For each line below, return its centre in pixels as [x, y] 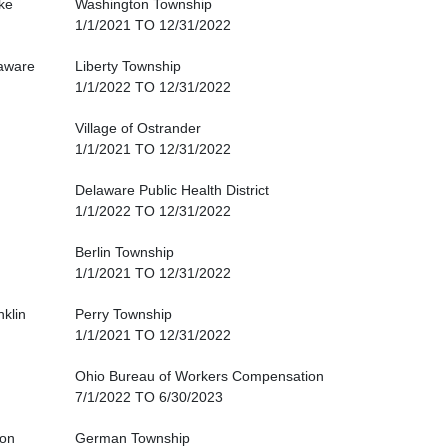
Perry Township [123, 314]
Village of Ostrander [138, 128]
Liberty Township [128, 66]
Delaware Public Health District [172, 190]
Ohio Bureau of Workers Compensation [199, 376]
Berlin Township [124, 252]
